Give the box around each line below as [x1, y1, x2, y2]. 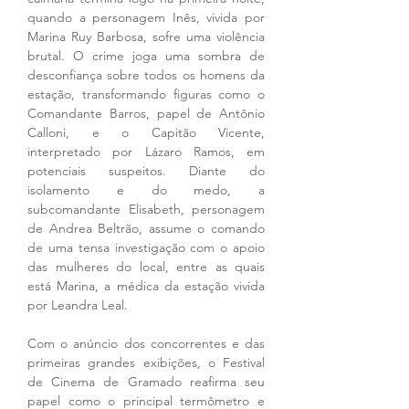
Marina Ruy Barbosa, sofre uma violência [27, 28, 265, 46]
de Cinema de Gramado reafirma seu [27, 373, 265, 391]
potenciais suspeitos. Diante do [27, 163, 265, 180]
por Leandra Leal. [27, 297, 128, 314]
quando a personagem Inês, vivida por [27, 9, 265, 26]
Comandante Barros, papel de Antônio [27, 105, 265, 122]
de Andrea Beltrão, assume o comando [27, 220, 265, 237]
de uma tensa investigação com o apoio [27, 239, 265, 257]
